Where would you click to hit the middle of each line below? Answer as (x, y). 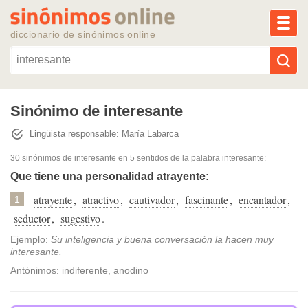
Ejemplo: (31, 240)
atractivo (101, 200)
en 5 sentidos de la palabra (169, 158)
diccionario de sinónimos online (83, 34)
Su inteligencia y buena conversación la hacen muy (162, 240)
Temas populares (154, 173)
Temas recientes (154, 210)
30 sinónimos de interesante (63, 158)
